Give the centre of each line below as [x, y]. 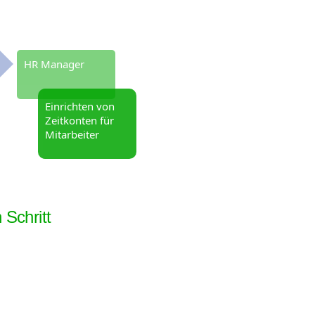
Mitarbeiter [72, 134]
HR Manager [54, 64]
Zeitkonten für [79, 120]
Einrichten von [80, 106]
